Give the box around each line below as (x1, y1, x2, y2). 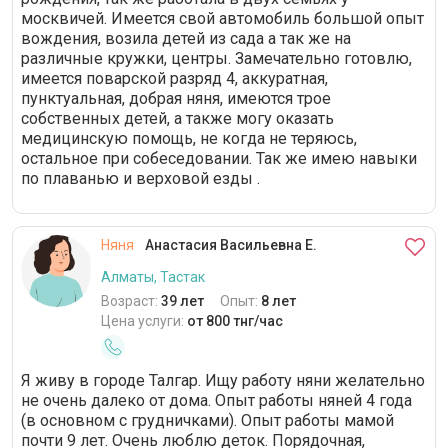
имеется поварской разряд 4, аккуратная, (21, 69, 328, 88)
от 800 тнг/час (187, 313, 283, 329)
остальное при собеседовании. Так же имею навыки (21, 149, 417, 168)
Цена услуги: (101, 313, 187, 329)
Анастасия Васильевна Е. (142, 237, 317, 253)
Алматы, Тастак (101, 269, 205, 285)
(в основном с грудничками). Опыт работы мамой (21, 411, 394, 430)
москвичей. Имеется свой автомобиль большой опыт (21, 9, 424, 28)
